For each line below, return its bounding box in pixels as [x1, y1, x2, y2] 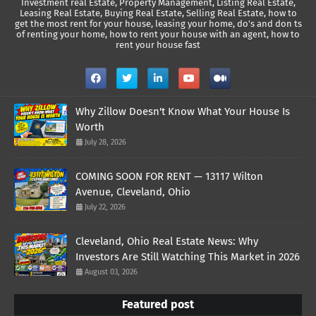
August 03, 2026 [85, 267, 138, 277]
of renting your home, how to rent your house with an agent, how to [16, 29, 300, 40]
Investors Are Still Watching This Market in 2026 [75, 250, 300, 264]
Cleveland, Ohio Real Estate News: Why [75, 235, 258, 248]
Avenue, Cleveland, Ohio [75, 186, 190, 199]
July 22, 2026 [85, 202, 126, 212]
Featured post [122, 298, 194, 312]
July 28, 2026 [85, 138, 126, 147]
